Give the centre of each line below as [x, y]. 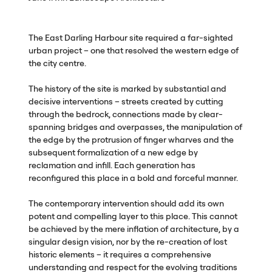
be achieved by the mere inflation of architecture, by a [134, 229]
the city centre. [57, 63]
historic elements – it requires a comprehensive [120, 254]
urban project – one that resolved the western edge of [133, 50]
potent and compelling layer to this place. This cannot [133, 216]
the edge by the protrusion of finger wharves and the [131, 139]
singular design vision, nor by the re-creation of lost [127, 241]
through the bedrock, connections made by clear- [125, 114]
